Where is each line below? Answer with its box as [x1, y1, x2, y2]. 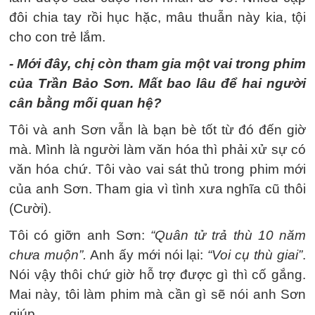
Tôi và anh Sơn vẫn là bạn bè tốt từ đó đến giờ [9, 122, 306, 137]
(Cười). [9, 201, 51, 216]
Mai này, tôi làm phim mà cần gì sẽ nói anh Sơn [9, 287, 306, 302]
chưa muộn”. [9, 247, 86, 262]
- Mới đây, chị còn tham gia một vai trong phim [9, 56, 306, 71]
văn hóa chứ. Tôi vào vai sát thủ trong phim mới [9, 162, 306, 176]
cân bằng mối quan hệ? [9, 96, 162, 110]
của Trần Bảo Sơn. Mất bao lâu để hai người [9, 76, 306, 91]
